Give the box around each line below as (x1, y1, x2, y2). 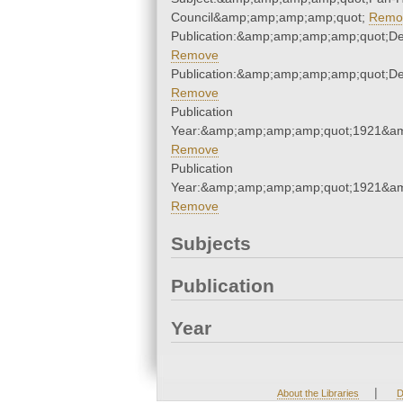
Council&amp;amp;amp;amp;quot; (171, 10, 369, 25)
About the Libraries (276, 388, 359, 399)
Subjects (171, 233, 251, 255)
